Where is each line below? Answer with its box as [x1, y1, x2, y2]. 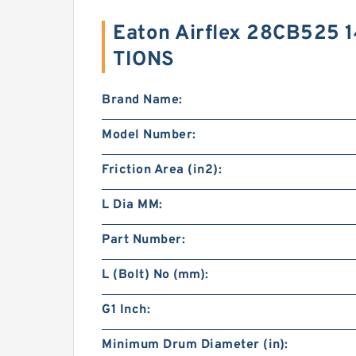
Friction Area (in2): [102, 162, 222, 178]
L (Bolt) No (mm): [102, 267, 209, 283]
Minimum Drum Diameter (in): [102, 337, 288, 353]
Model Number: [102, 127, 196, 143]
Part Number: [102, 232, 185, 248]
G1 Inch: [102, 302, 150, 318]
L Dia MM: [102, 197, 163, 213]
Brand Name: [102, 92, 183, 108]
